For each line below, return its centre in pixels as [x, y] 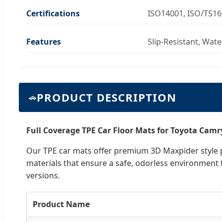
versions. [43, 175]
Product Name [61, 204]
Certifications [53, 13]
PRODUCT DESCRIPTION [107, 97]
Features [44, 41]
